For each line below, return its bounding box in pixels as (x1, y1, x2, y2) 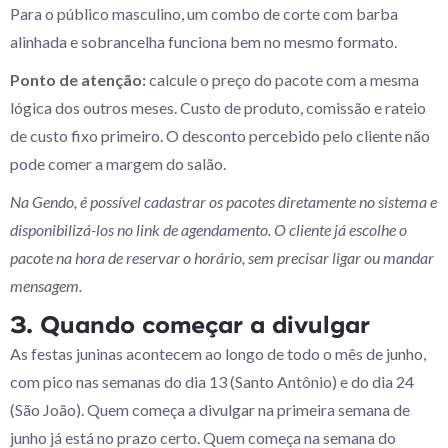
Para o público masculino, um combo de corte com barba (10, 4, 398, 23)
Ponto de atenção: (10, 70, 149, 89)
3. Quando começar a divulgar (10, 310, 370, 340)
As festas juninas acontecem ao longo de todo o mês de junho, (10, 344, 426, 363)
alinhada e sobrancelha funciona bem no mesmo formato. (10, 32, 397, 51)
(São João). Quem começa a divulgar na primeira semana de (10, 400, 410, 419)
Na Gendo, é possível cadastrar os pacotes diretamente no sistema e (10, 192, 437, 211)
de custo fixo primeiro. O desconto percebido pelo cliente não (10, 126, 430, 145)
